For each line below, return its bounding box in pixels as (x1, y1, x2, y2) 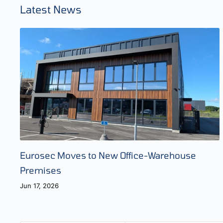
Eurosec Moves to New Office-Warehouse (20, 149, 196, 161)
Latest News (20, 3, 82, 16)
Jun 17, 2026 (20, 181, 59, 190)
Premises (20, 164, 61, 176)
